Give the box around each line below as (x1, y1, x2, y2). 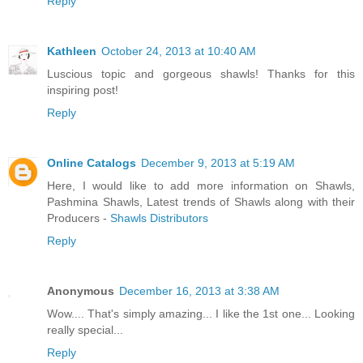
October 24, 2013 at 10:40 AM (101, 45, 256, 58)
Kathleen (47, 45, 96, 58)
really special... (47, 323, 123, 337)
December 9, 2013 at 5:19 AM (141, 156, 295, 170)
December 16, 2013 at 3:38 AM (119, 284, 280, 298)
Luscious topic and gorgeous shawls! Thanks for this (47, 67, 355, 81)
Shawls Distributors (110, 211, 208, 225)
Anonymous (47, 284, 114, 298)
